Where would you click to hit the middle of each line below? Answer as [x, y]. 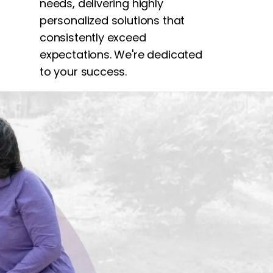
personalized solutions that [112, 20]
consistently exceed [93, 37]
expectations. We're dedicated [121, 54]
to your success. [83, 71]
